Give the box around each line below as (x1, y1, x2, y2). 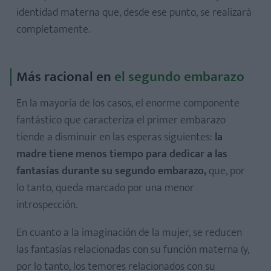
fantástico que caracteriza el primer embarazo (16, 111, 226, 129)
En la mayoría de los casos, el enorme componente (16, 94, 240, 113)
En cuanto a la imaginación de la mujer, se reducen (16, 224, 242, 242)
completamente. (16, 21, 90, 39)
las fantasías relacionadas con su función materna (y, (16, 241, 249, 259)
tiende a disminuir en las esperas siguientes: (16, 128, 215, 146)
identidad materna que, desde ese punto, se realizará (16, 4, 252, 22)
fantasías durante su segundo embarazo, (16, 162, 206, 180)
